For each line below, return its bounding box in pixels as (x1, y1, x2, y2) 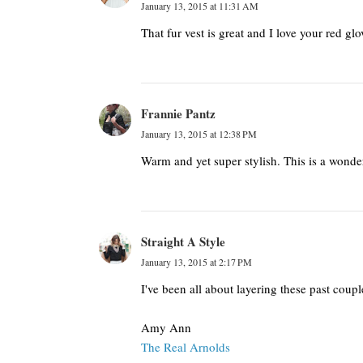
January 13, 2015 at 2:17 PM (141, 255, 252, 268)
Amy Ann (141, 319, 191, 335)
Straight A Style (141, 233, 225, 250)
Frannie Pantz (141, 105, 216, 122)
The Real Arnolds (141, 339, 230, 355)
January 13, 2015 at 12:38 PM (141, 127, 257, 140)
